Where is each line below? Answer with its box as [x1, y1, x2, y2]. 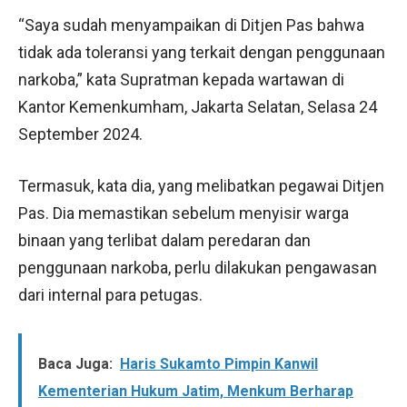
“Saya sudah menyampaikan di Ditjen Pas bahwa [18, 15, 364, 35]
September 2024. [18, 124, 143, 144]
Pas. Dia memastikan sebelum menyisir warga [18, 203, 349, 223]
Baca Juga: [38, 354, 113, 372]
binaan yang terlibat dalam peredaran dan [18, 230, 311, 250]
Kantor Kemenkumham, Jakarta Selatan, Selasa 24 [18, 96, 377, 116]
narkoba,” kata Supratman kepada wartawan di [18, 69, 344, 89]
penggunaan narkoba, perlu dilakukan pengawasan [18, 257, 377, 277]
